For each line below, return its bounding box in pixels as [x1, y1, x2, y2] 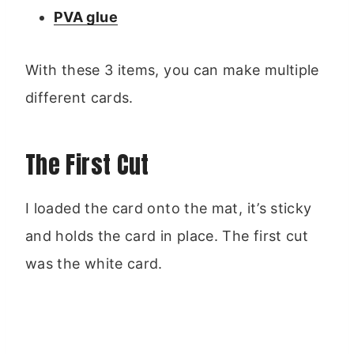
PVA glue [54, 8, 118, 25]
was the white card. [25, 254, 163, 272]
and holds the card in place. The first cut [25, 227, 309, 244]
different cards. [25, 88, 134, 106]
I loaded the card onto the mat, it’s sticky [25, 199, 312, 217]
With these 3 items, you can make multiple [25, 61, 319, 78]
